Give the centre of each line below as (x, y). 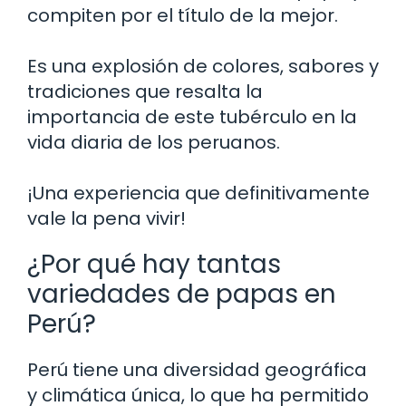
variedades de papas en (182, 294)
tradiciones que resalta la (145, 91)
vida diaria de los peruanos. (154, 142)
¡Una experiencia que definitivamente (198, 193)
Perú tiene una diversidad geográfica (197, 369)
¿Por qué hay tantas (154, 264)
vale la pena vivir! (106, 218)
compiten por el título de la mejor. (183, 15)
